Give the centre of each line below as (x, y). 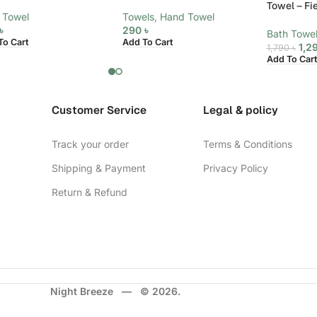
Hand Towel (187, 16)
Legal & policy (240, 111)
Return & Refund (90, 192)
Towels (138, 16)
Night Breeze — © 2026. (115, 291)
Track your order (91, 144)
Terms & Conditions (247, 144)
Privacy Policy (235, 168)
